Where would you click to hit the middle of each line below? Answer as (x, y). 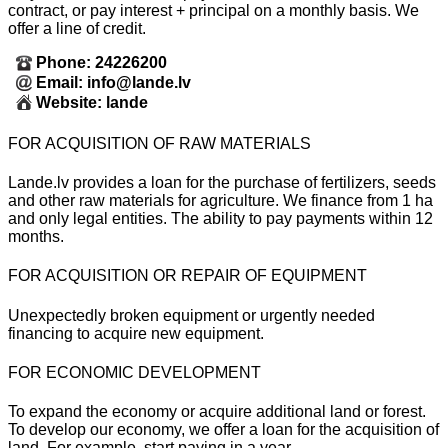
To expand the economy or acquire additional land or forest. (217, 412)
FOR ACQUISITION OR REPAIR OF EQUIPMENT (187, 276)
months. (36, 237)
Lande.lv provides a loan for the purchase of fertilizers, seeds (222, 183)
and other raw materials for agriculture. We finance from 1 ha (220, 201)
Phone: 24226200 (101, 62)
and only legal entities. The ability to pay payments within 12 (220, 219)
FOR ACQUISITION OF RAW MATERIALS (159, 143)
